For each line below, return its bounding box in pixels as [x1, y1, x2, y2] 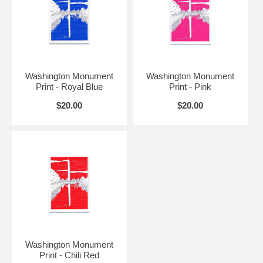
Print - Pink [168, 81, 211, 92]
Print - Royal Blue [35, 81, 103, 92]
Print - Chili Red [39, 249, 99, 260]
